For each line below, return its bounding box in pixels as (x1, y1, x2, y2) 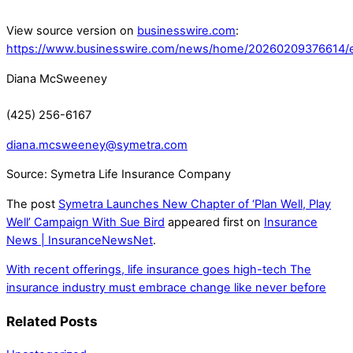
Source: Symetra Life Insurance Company (6, 167, 231, 182)
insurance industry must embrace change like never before (6, 281, 326, 295)
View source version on (6, 24, 137, 39)
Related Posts (6, 313, 98, 330)
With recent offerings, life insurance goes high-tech (6, 262, 287, 277)
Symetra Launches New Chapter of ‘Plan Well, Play (58, 196, 331, 211)
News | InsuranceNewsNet (6, 232, 153, 247)
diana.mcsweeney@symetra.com (6, 137, 188, 152)
